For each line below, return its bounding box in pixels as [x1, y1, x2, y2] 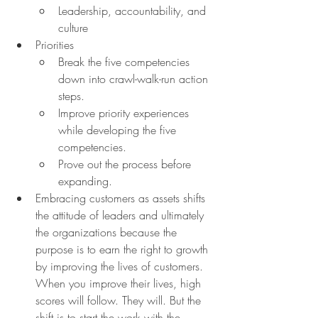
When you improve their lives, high [35, 275, 204, 292]
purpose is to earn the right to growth [35, 241, 212, 258]
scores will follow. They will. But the [35, 292, 204, 309]
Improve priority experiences [58, 105, 192, 121]
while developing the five [58, 122, 180, 138]
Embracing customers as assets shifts [35, 190, 209, 207]
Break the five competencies [58, 54, 193, 70]
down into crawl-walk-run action [58, 71, 212, 87]
